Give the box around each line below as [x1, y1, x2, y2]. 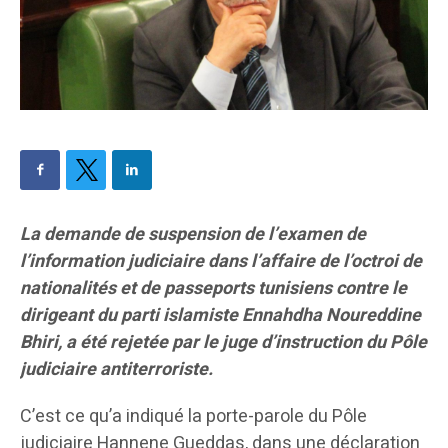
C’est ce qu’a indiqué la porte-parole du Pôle [20, 403, 367, 431]
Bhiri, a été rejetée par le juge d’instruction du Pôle [20, 329, 427, 357]
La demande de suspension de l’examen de [20, 221, 366, 249]
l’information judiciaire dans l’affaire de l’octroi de [20, 248, 422, 276]
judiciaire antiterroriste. [20, 356, 213, 384]
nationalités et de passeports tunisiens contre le [20, 275, 407, 303]
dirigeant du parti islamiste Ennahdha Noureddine [20, 302, 421, 330]
